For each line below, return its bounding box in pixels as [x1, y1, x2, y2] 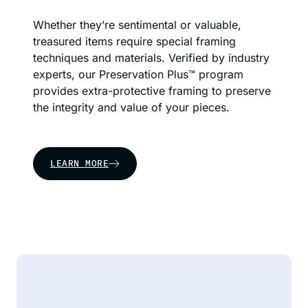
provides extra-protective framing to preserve [33, 84, 271, 98]
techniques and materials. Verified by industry [33, 51, 269, 65]
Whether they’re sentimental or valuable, [33, 18, 241, 32]
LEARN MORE [50, 157, 109, 169]
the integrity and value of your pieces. [33, 100, 230, 114]
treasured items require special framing [33, 34, 236, 48]
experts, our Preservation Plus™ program [33, 67, 243, 81]
